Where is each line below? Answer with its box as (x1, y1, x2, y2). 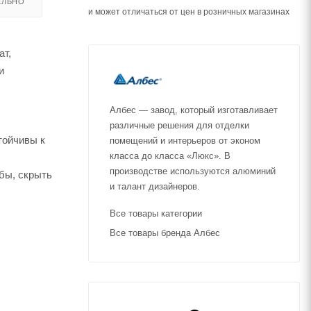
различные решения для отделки (110, 120, 249, 131)
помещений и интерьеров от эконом (110, 135, 260, 146)
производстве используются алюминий (110, 166, 276, 176)
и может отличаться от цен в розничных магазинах (88, 7, 289, 17)
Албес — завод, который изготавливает (110, 105, 278, 115)
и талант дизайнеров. (110, 181, 200, 192)
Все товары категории (110, 208, 202, 219)
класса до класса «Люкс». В (110, 151, 230, 161)
